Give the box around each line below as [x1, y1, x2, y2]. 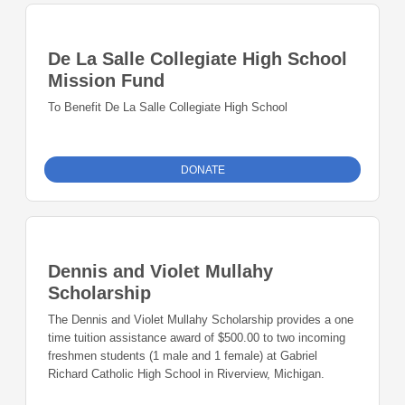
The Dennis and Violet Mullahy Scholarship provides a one [48, 313, 353, 327]
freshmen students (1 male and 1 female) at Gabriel [48, 349, 317, 363]
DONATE [180, 164, 225, 177]
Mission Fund [48, 71, 165, 91]
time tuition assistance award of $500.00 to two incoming [48, 331, 345, 345]
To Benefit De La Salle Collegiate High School [48, 100, 287, 115]
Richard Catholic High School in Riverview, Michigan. [48, 367, 325, 381]
